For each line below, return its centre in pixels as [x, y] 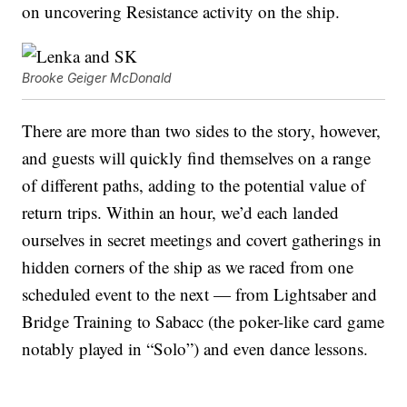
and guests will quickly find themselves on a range [197, 158]
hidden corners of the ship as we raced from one [188, 267]
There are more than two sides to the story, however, [202, 131]
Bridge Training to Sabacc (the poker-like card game [203, 322]
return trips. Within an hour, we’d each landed [181, 213]
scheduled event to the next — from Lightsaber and [200, 294]
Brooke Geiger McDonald [97, 78]
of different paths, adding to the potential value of [194, 185]
